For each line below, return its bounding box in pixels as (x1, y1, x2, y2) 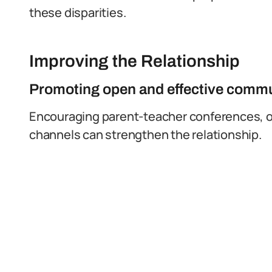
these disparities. (29, 4, 126, 21)
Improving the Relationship (29, 52, 240, 70)
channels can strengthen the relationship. (29, 126, 262, 143)
